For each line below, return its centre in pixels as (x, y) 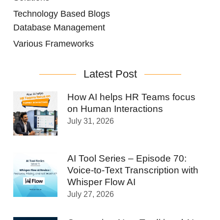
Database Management (59, 28)
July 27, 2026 (91, 194)
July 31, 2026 (91, 121)
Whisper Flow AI (101, 182)
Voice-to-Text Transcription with (133, 170)
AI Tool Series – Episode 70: (127, 159)
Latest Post (110, 74)
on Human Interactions (115, 109)
